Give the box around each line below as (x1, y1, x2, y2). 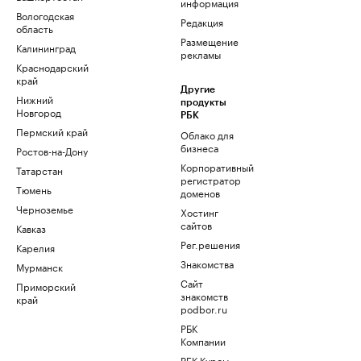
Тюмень (16, 181, 52, 197)
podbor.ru (180, 301, 227, 316)
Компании (180, 333, 226, 348)
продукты (180, 98, 226, 107)
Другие (180, 85, 215, 94)
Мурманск (16, 259, 63, 274)
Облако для (180, 127, 234, 142)
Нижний (16, 91, 53, 106)
